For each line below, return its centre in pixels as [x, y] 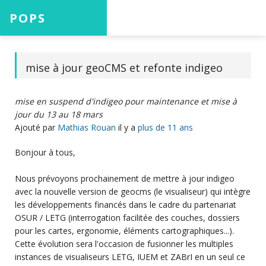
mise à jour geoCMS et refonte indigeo [124, 68]
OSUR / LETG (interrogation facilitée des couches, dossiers [127, 218]
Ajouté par [36, 128]
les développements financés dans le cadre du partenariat [126, 205]
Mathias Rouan [87, 128]
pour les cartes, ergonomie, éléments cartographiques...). [124, 231]
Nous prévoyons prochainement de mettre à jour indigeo [125, 179]
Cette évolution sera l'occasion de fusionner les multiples [124, 244]
